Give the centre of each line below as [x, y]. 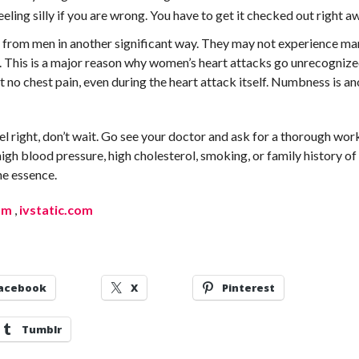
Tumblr [42, 329]
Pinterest [249, 288]
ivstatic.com [56, 210]
